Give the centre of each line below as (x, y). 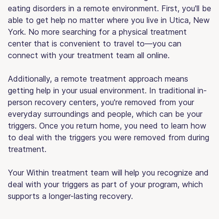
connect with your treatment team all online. (89, 55)
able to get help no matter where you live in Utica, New (109, 20)
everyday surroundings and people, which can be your (105, 114)
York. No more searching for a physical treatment (97, 32)
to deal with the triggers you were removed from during (109, 137)
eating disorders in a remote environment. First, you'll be (109, 8)
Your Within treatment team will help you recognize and (108, 172)
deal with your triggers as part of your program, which (105, 184)
